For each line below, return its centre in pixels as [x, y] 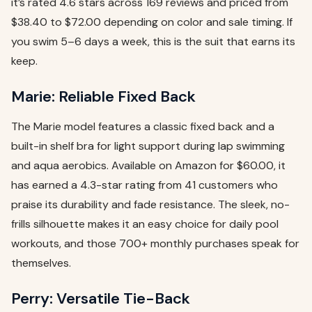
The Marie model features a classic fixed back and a [143, 127]
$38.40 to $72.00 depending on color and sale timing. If [152, 22]
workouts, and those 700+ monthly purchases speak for [155, 244]
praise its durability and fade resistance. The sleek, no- [150, 205]
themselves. [41, 263]
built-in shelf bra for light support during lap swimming [148, 146]
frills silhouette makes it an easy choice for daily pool [145, 224]
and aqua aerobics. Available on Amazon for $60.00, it [148, 166]
